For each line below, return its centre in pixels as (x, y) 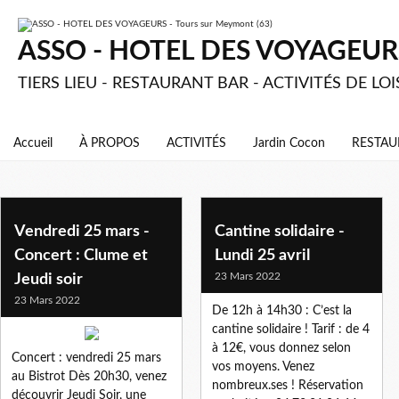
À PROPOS (110, 143)
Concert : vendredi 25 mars (86, 358)
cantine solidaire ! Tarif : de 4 (291, 329)
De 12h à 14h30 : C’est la (282, 310)
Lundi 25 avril (262, 255)
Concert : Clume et (81, 255)
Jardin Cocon (289, 143)
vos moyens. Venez (263, 366)
